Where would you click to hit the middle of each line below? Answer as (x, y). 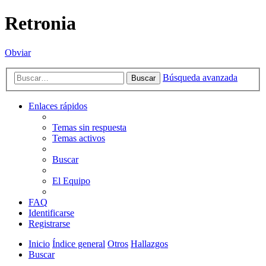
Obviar (18, 52)
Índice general (79, 244)
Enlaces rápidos (58, 106)
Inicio (39, 244)
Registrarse (49, 224)
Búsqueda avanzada (200, 78)
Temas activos (79, 138)
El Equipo (71, 181)
